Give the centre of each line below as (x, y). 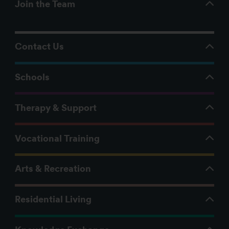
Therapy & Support (55, 107)
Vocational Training (57, 138)
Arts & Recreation (53, 169)
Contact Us (39, 47)
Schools (32, 77)
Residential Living (53, 199)
